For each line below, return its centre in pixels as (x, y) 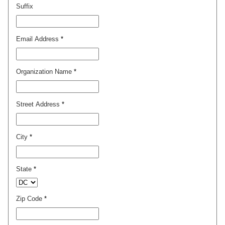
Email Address (38, 39)
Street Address (39, 104)
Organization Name (45, 71)
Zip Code (30, 199)
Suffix (25, 7)
